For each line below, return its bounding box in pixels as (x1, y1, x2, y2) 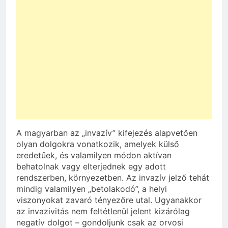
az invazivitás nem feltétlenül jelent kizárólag (16, 206, 190, 216)
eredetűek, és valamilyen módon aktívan (16, 150, 172, 160)
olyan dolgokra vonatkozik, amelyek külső (16, 138, 179, 149)
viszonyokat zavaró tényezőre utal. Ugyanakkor (16, 194, 202, 205)
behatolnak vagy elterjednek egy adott (16, 161, 166, 172)
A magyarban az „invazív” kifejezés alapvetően (16, 127, 197, 138)
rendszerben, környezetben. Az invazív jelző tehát (16, 172, 209, 183)
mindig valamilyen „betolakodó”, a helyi (16, 183, 167, 194)
